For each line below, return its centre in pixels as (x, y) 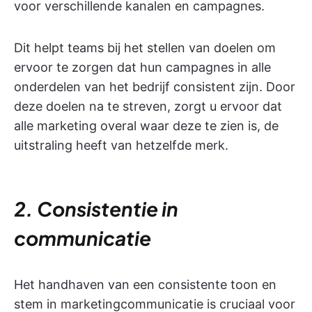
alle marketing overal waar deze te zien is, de (146, 126)
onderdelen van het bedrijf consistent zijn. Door (155, 87)
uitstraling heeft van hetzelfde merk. (121, 146)
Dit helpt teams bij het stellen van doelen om (145, 48)
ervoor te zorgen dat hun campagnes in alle (142, 68)
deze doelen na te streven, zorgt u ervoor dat (148, 107)
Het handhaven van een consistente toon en (145, 285)
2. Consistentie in (96, 209)
